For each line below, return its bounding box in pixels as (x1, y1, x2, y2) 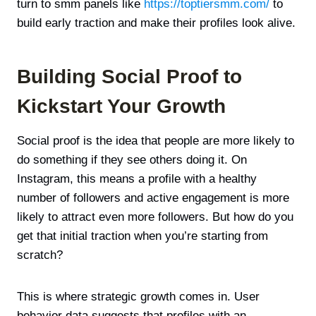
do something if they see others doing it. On (17, 153, 247, 167)
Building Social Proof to (17, 66, 242, 88)
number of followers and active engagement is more (17, 191, 289, 205)
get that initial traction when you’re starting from (17, 229, 268, 243)
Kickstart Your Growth (17, 95, 226, 118)
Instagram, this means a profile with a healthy (17, 172, 257, 186)
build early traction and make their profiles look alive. (17, 16, 296, 30)
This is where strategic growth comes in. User (17, 290, 260, 304)
